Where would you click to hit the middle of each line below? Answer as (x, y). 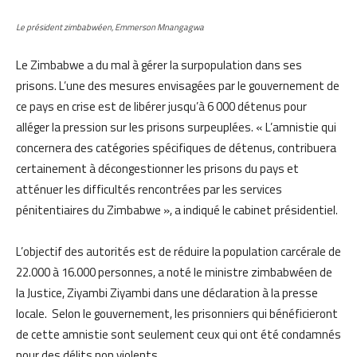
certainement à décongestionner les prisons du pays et (157, 168)
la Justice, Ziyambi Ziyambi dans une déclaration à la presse (167, 292)
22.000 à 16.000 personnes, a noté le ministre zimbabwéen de (174, 272)
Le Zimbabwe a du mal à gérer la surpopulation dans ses (159, 65)
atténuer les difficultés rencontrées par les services (149, 189)
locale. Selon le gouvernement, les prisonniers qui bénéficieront (177, 313)
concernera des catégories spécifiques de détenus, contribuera (176, 147)
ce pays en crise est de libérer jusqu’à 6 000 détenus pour (161, 106)
